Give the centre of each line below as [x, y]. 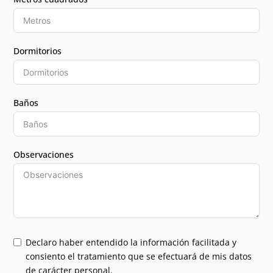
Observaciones [44, 154]
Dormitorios [38, 51]
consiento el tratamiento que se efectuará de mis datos [139, 256]
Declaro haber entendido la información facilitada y [131, 242]
